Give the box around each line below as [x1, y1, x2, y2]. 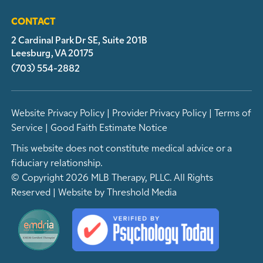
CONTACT [11, 13, 56, 27]
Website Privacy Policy [11, 105, 104, 119]
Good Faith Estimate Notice [50, 120, 167, 133]
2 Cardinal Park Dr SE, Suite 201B [11, 32, 147, 46]
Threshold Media [107, 184, 177, 198]
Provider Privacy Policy [112, 105, 207, 119]
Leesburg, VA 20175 [11, 45, 93, 59]
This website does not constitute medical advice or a [11, 140, 232, 154]
